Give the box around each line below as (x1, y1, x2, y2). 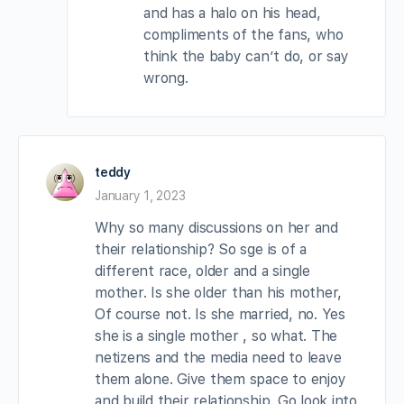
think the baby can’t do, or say (143, 48, 349, 66)
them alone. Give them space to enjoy (95, 371, 346, 389)
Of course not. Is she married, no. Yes (95, 306, 345, 324)
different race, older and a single (95, 262, 310, 280)
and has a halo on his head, (143, 5, 321, 23)
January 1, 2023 (95, 188, 186, 204)
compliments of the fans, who (143, 26, 344, 44)
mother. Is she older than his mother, (95, 284, 343, 302)
